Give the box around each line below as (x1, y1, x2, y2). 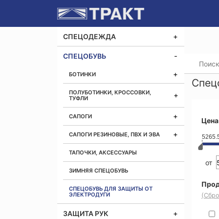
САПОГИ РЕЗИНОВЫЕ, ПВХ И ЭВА (69, 131, 160, 138)
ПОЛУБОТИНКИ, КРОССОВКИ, (69, 89, 151, 96)
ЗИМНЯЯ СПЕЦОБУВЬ (69, 167, 128, 174)
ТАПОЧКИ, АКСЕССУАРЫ (69, 149, 137, 156)
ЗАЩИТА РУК (63, 209, 109, 218)
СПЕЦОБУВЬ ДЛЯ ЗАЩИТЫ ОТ (69, 185, 153, 192)
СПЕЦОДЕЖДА (63, 32, 116, 41)
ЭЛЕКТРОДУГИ (69, 191, 110, 198)
